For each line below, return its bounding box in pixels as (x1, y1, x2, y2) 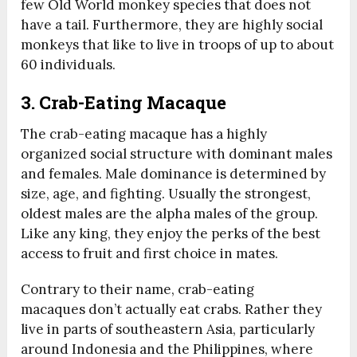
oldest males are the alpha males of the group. (21, 205, 319, 223)
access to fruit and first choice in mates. (21, 245, 279, 263)
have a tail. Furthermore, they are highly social (21, 16, 324, 34)
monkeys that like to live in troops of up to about (21, 36, 335, 54)
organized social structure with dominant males (21, 145, 333, 163)
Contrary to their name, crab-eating (21, 280, 255, 299)
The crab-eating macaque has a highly (21, 125, 268, 143)
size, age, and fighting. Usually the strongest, (21, 185, 312, 203)
